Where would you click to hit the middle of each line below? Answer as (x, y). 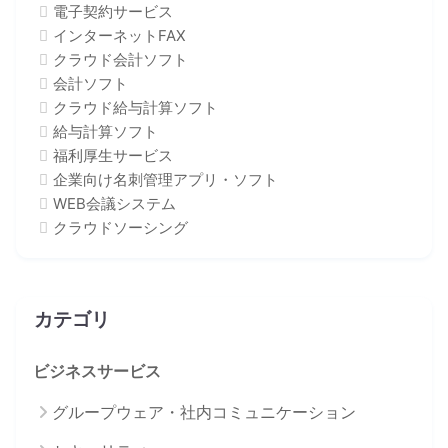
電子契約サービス (113, 12)
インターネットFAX (119, 36)
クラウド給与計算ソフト (135, 108)
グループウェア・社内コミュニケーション (204, 412)
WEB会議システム (114, 204)
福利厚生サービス (113, 156)
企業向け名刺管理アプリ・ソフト (165, 180)
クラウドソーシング (120, 228)
